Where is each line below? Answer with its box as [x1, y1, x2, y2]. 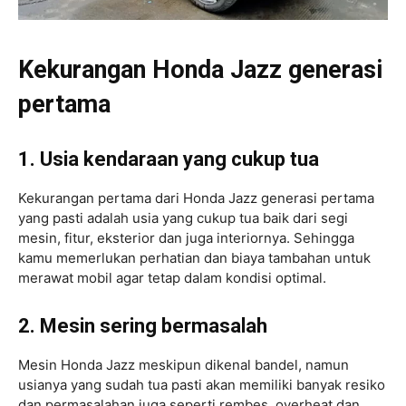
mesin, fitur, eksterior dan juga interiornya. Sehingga [18, 228, 354, 246]
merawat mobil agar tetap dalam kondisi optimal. [18, 268, 326, 286]
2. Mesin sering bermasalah [18, 314, 267, 337]
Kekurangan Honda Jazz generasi [18, 54, 382, 84]
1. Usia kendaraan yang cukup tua [18, 147, 319, 170]
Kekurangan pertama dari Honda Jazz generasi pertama [18, 188, 374, 207]
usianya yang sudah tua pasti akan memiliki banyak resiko [18, 375, 385, 393]
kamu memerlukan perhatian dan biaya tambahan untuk [18, 248, 371, 266]
